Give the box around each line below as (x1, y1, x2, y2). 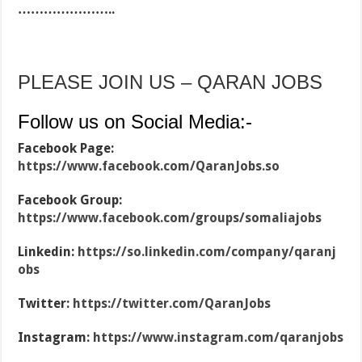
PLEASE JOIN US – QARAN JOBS (18, 71, 323, 94)
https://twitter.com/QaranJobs (73, 296, 271, 312)
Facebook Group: (18, 192, 123, 208)
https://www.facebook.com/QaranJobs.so (18, 158, 280, 175)
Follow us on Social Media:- (18, 111, 253, 133)
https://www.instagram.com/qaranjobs (93, 330, 344, 346)
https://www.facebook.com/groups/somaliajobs (18, 210, 322, 226)
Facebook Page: (18, 141, 115, 157)
